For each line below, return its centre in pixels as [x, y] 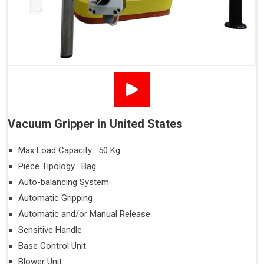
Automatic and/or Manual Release [84, 214]
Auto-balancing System [64, 182]
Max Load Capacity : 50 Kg [69, 151]
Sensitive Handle [50, 230]
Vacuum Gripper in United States [95, 124]
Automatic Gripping [55, 198]
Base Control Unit [52, 246]
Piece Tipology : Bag [57, 166]
